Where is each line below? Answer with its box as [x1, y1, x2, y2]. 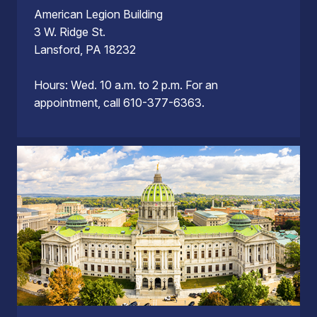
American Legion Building [34, 7, 163, 22]
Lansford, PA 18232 [34, 42, 136, 57]
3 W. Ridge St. [34, 25, 105, 40]
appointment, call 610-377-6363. [34, 96, 204, 110]
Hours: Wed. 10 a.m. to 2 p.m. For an [34, 78, 218, 93]
